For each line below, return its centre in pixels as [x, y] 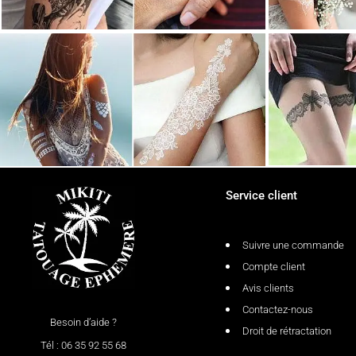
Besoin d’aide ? [83, 322]
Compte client [273, 267]
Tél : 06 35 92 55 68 [83, 345]
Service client [261, 196]
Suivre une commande [293, 246]
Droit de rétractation [286, 331]
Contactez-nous [277, 310]
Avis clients [268, 288]
